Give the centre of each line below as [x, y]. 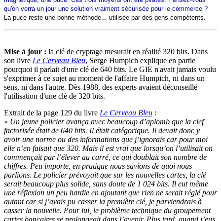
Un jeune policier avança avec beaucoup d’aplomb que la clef [107, 122]
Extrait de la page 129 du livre [52, 113]
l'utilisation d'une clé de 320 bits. [55, 96]
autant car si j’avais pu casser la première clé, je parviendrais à [103, 202]
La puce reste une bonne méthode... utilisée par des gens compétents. [105, 18]
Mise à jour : [25, 52]
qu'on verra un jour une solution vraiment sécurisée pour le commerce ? [106, 9]
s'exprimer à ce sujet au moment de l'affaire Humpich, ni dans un [104, 78]
